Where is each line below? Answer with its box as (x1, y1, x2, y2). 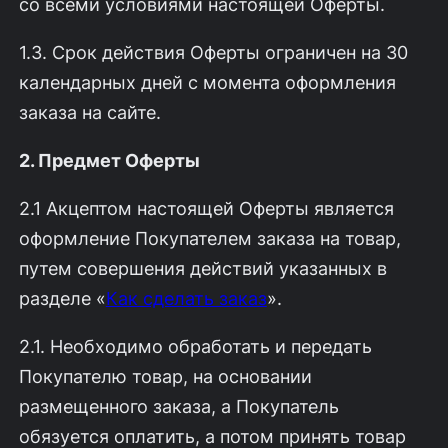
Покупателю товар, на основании (18, 365, 312, 388)
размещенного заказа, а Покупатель (18, 395, 339, 418)
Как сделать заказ (105, 287, 267, 310)
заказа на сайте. (18, 101, 161, 124)
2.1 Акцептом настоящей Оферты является (18, 197, 394, 220)
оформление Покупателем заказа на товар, (18, 227, 401, 250)
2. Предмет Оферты (18, 149, 200, 172)
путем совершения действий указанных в (18, 257, 387, 280)
